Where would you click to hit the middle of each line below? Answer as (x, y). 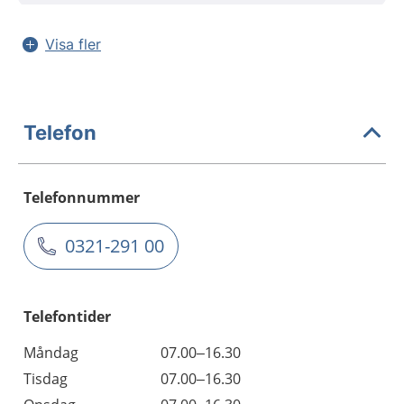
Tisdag (46, 379)
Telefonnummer (82, 197)
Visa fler (73, 44)
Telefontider (67, 317)
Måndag (51, 353)
